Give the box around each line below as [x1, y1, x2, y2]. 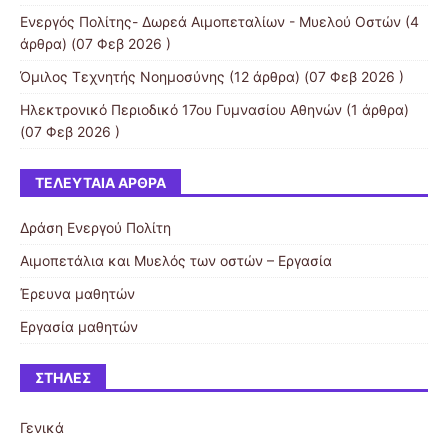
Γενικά [20, 418, 64, 436]
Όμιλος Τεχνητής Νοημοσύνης [20, 67, 225, 85]
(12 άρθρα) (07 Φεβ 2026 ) [225, 67, 404, 85]
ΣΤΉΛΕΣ [35, 368, 91, 386]
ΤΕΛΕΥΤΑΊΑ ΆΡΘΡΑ [35, 173, 166, 191]
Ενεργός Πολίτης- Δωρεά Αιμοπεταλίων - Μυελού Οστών [20, 12, 401, 30]
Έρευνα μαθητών [20, 284, 135, 302]
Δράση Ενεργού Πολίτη [20, 218, 171, 236]
